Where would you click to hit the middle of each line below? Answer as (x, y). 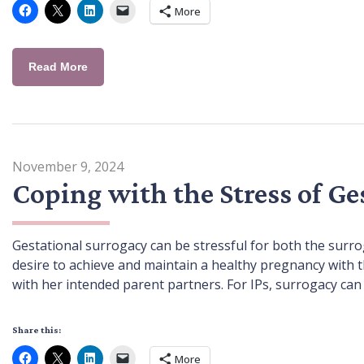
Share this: (37, 329)
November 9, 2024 (68, 166)
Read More (58, 66)
